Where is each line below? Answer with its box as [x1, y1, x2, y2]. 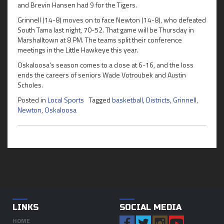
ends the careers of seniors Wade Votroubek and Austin [17, 69, 186, 80]
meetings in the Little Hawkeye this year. [17, 44, 138, 55]
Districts [146, 94, 170, 105]
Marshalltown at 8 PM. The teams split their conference [17, 34, 182, 45]
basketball [112, 94, 143, 105]
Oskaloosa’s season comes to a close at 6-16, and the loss [17, 59, 193, 70]
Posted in [17, 94, 47, 105]
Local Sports [47, 94, 84, 105]
